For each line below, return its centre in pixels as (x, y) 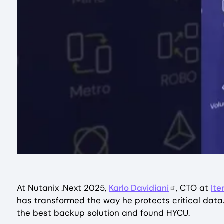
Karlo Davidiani (139, 188)
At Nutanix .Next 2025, (63, 188)
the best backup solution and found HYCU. (103, 213)
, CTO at (193, 188)
